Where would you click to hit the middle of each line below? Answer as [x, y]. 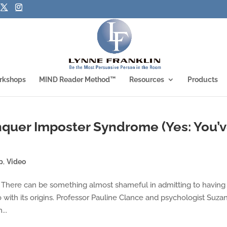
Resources [147, 80]
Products [203, 80]
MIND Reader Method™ [78, 80]
